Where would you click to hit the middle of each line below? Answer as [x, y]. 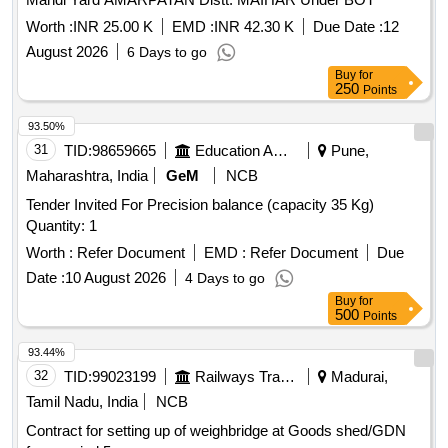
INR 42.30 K [254, 27]
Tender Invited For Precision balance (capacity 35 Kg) [200, 205]
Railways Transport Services [287, 377]
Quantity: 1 [61, 226]
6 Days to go [167, 52]
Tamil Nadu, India [82, 402]
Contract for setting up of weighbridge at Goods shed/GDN [216, 431]
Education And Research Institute [280, 151]
